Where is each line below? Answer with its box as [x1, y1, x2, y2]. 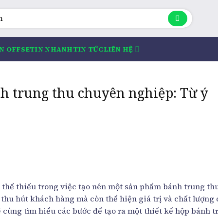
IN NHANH [35, 44, 73, 54]
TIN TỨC [73, 44, 104, 54]
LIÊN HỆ [103, 44, 133, 54]
